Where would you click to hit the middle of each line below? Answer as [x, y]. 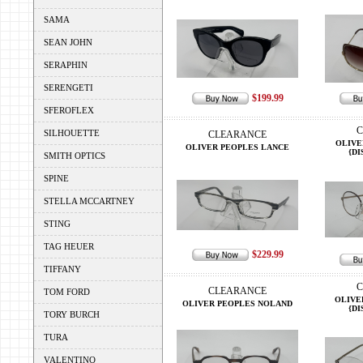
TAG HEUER [69, 246]
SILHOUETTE [72, 133]
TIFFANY [62, 269]
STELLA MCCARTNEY [89, 201]
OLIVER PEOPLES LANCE [237, 147]
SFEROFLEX [69, 110]
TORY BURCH [72, 314]
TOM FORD [67, 292]
